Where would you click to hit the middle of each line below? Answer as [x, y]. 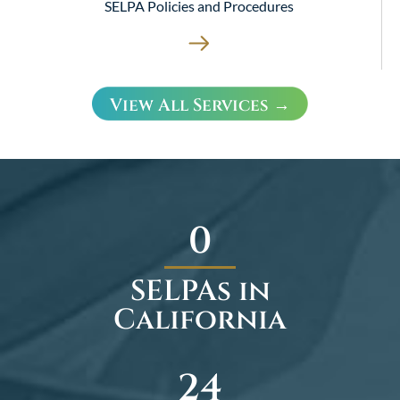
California [200, 320]
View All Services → [200, 105]
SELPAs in [200, 291]
